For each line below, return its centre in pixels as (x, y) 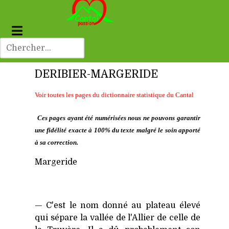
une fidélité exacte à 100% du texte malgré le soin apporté (118, 130)
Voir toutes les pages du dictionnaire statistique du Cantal (114, 95)
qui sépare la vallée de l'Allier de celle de (118, 217)
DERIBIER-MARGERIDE (96, 74)
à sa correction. (56, 143)
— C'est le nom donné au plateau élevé (118, 205)
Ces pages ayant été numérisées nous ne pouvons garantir (119, 118)
